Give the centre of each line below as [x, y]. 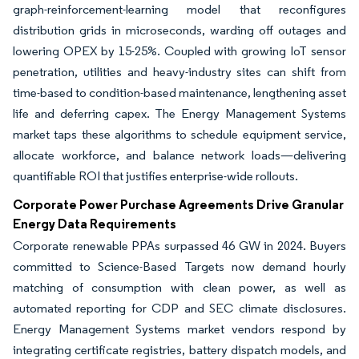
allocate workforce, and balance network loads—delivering [179, 155]
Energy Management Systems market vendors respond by [179, 329]
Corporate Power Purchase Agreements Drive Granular [178, 205]
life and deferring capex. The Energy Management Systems [179, 114]
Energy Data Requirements [95, 224]
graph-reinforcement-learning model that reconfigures [179, 10]
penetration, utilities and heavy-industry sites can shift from [179, 72]
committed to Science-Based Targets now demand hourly [179, 267]
